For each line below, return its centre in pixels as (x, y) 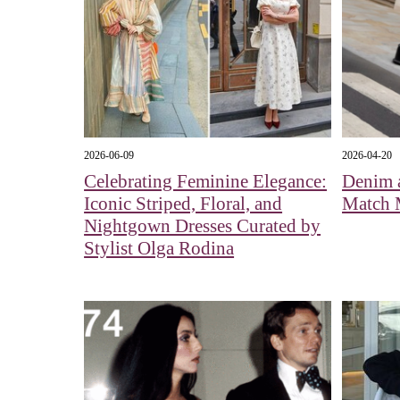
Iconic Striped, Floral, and (183, 203)
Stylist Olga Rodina (159, 248)
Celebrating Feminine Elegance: (206, 181)
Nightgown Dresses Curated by (203, 225)
